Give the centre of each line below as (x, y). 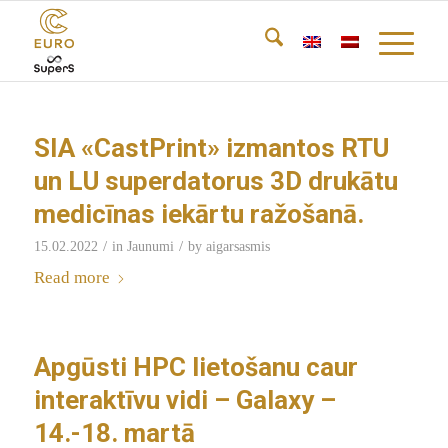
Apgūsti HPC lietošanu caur (195, 367)
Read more (71, 277)
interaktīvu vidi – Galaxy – (184, 400)
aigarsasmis (237, 246)
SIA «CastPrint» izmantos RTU (211, 148)
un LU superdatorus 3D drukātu (215, 181)
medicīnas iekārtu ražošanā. (198, 214)
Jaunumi (150, 246)
